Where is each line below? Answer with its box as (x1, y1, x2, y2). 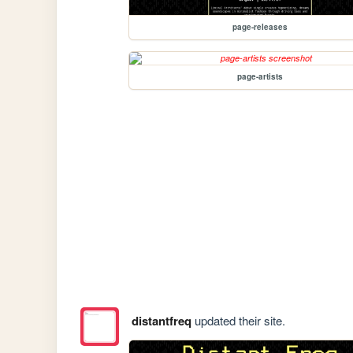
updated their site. (191, 311, 285, 329)
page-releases (232, 21, 288, 33)
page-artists (237, 71, 284, 83)
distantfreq (131, 311, 191, 329)
